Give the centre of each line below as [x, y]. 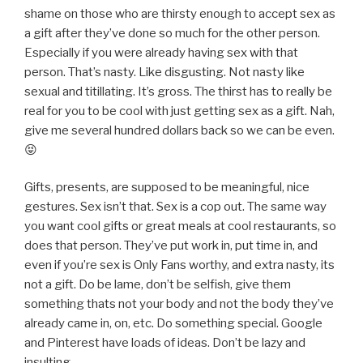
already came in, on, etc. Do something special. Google [173, 324]
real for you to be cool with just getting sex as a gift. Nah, [179, 111]
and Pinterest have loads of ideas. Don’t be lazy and [165, 343]
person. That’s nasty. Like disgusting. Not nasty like [164, 72]
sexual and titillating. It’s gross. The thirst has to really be [178, 91]
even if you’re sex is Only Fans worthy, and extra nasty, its [179, 265]
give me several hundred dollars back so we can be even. [179, 130]
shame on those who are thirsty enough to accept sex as [180, 13]
